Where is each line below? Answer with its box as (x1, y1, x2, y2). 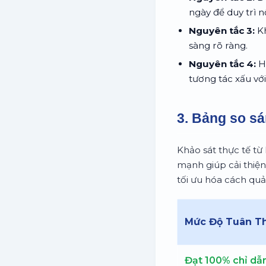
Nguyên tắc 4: (189, 58, 256, 69)
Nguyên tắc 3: (189, 24, 255, 36)
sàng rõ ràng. (189, 39, 248, 51)
